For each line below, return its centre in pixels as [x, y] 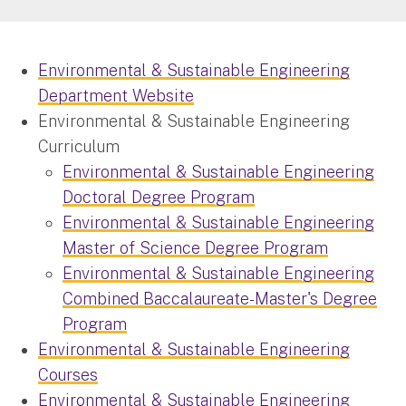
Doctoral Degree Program [159, 197]
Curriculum [79, 146]
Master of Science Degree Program [195, 247]
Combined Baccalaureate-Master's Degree [220, 298]
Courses [68, 374]
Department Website [116, 95]
